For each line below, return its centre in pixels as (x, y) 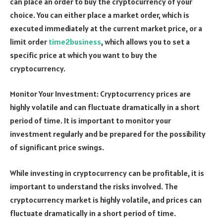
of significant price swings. (57, 147)
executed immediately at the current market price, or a (106, 28)
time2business (75, 41)
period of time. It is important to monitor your (90, 121)
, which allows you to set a (145, 41)
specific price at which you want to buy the (83, 55)
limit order (29, 41)
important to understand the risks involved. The (94, 187)
